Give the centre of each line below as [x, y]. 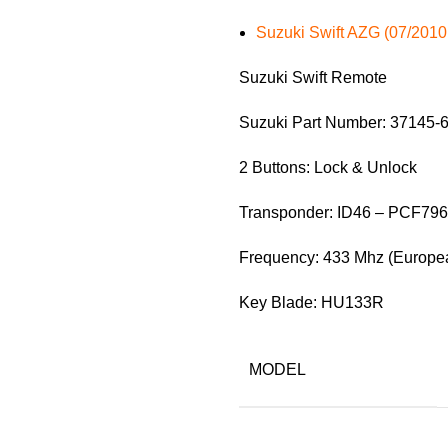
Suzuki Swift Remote [313, 77]
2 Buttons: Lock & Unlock [328, 167]
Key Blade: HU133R [311, 302]
